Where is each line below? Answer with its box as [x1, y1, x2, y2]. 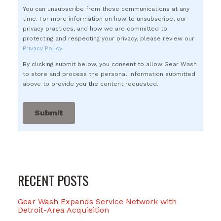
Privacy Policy [23, 44, 62, 52]
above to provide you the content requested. [23, 80, 158, 87]
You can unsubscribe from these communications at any [23, 5, 189, 12]
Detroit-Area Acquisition [18, 205, 109, 215]
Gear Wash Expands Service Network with [18, 196, 177, 206]
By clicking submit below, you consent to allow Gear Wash [23, 60, 197, 68]
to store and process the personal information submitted [23, 70, 195, 77]
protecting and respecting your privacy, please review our [23, 35, 194, 42]
